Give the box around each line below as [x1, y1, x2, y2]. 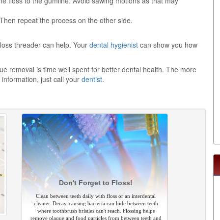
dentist [82, 74, 102, 84]
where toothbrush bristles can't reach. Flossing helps [37, 208, 155, 214]
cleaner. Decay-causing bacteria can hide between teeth [33, 200, 158, 206]
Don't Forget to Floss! [59, 179, 133, 187]
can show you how [138, 40, 197, 50]
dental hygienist [89, 40, 138, 50]
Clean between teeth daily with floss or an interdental [36, 193, 156, 199]
